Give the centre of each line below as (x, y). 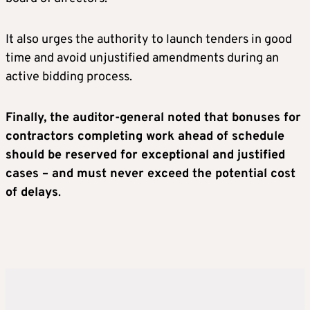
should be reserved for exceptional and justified (145, 156)
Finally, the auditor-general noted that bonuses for (153, 118)
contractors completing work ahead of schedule (145, 137)
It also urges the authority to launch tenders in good (149, 40)
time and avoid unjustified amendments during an (142, 59)
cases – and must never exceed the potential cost (151, 174)
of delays (32, 193)
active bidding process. (69, 77)
